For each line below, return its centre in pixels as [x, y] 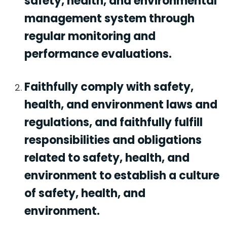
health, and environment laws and [121, 104]
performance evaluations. [98, 54]
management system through [109, 19]
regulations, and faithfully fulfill [113, 122]
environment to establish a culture [122, 175]
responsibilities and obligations [113, 140]
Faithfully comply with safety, [109, 87]
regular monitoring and [90, 36]
